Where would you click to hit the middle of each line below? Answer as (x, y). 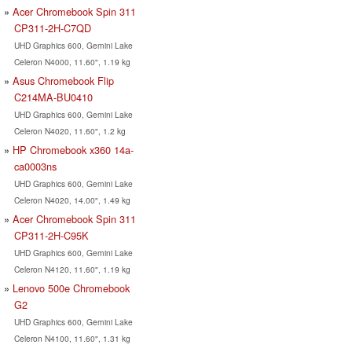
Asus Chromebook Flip (63, 80)
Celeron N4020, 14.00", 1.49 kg (72, 200)
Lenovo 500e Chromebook (71, 288)
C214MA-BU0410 (53, 97)
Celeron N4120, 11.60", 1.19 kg (72, 269)
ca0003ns (35, 166)
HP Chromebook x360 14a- (73, 149)
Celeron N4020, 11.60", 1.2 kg (70, 130)
